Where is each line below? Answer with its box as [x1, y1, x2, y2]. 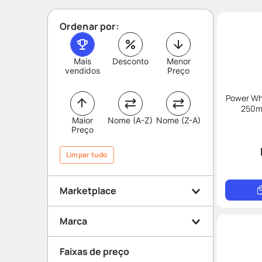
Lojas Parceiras [73, 206, 139, 219]
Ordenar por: [60, 20, 119, 33]
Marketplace [60, 184, 116, 197]
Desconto [112, 56, 149, 66]
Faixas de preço [60, 245, 129, 258]
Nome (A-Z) [108, 115, 153, 125]
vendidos [64, 65, 100, 75]
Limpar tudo [66, 150, 108, 160]
